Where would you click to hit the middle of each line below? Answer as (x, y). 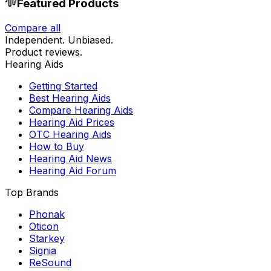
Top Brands (32, 193)
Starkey (47, 239)
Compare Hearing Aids (81, 110)
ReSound (50, 263)
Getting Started (63, 86)
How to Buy (57, 147)
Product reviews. (44, 52)
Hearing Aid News (70, 159)
